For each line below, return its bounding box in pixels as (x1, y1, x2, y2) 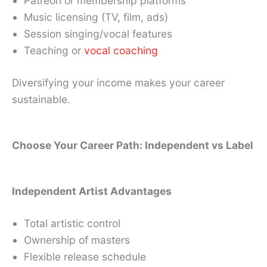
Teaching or (24, 44, 84, 57)
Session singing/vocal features (24, 27, 172, 41)
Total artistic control (24, 216, 120, 229)
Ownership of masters (24, 233, 130, 246)
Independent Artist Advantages (12, 184, 172, 197)
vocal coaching (84, 44, 158, 57)
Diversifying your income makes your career (12, 76, 225, 89)
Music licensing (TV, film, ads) (24, 11, 168, 24)
